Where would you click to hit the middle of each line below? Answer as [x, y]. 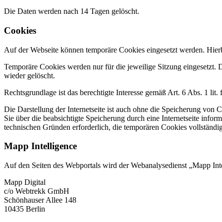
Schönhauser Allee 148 [40, 200]
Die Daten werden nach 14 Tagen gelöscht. [72, 11]
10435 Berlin [25, 209]
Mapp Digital [25, 182]
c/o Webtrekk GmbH [37, 191]
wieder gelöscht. [29, 75]
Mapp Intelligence [40, 146]
